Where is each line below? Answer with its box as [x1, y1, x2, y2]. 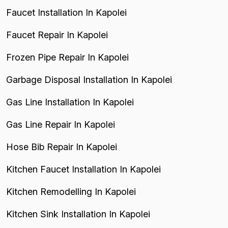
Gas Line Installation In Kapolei [6, 96, 134, 107]
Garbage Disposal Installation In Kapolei [6, 74, 172, 85]
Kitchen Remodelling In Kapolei [6, 186, 136, 197]
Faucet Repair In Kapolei [6, 29, 108, 40]
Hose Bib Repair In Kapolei [6, 141, 117, 152]
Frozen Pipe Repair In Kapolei [6, 51, 129, 63]
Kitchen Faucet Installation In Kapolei [6, 163, 161, 175]
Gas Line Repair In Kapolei [6, 119, 115, 130]
